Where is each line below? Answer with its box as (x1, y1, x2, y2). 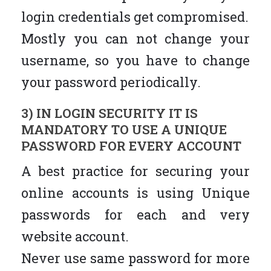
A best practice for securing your (21, 162, 250, 180)
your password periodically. (21, 73, 201, 91)
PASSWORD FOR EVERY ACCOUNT (21, 137, 241, 154)
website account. (21, 227, 129, 245)
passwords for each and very (21, 205, 250, 223)
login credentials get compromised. (21, 7, 249, 25)
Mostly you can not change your (21, 29, 250, 47)
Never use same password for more (21, 249, 250, 267)
